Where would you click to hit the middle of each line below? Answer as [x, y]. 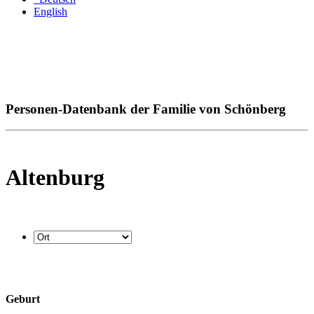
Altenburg [55, 177]
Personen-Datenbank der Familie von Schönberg [146, 109]
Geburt [23, 299]
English [50, 12]
